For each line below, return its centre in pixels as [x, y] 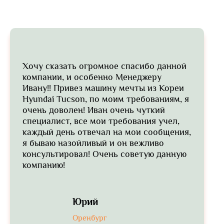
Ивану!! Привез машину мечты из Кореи [103, 88]
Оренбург [90, 218]
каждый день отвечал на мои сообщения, [107, 132]
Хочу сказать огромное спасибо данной [104, 66]
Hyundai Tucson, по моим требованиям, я [106, 99]
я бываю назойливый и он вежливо [93, 143]
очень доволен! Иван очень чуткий [94, 110]
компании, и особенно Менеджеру [92, 77]
